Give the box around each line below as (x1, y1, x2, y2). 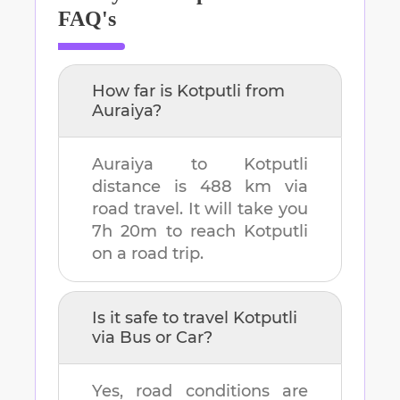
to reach (157, 221, 244, 242)
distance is (92, 177, 200, 197)
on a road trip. (92, 244, 204, 264)
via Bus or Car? (92, 328, 212, 348)
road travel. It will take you (92, 199, 308, 220)
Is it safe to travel (92, 308, 233, 329)
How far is (92, 81, 177, 102)
